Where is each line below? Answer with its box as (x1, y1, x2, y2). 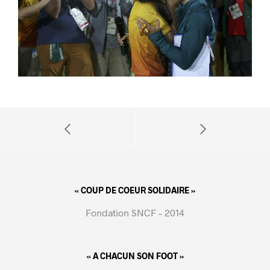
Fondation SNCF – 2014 (86, 206, 184, 218)
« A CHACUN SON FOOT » (86, 250, 184, 261)
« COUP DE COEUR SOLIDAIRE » (74, 184, 196, 195)
